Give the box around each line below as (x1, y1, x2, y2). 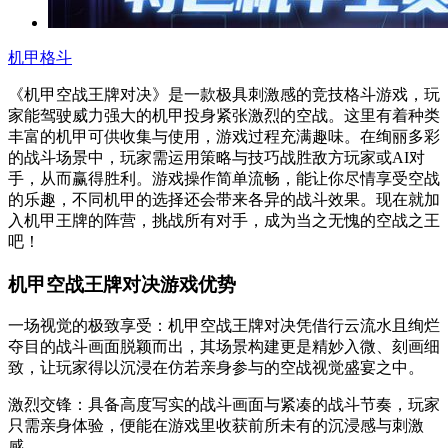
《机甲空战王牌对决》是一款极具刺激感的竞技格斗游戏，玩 (8, 85, 440, 103)
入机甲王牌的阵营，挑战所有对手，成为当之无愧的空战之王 (8, 211, 440, 229)
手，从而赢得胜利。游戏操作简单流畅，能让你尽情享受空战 (8, 169, 440, 187)
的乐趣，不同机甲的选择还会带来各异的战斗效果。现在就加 (8, 190, 440, 208)
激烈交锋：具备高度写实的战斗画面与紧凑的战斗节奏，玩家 (8, 396, 440, 414)
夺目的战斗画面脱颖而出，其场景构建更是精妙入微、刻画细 (8, 338, 440, 356)
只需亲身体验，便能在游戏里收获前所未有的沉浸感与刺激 (8, 417, 424, 435)
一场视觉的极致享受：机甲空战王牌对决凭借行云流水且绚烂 (8, 317, 440, 335)
